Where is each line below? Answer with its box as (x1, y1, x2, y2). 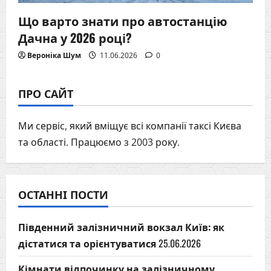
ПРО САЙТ (18, 85, 73, 101)
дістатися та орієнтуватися (18, 235, 156, 250)
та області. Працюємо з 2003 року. (18, 135, 180, 149)
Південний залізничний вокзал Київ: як (18, 219, 224, 234)
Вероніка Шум (27, 50, 81, 60)
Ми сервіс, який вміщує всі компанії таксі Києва (18, 119, 241, 132)
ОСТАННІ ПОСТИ (18, 186, 108, 202)
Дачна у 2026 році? (18, 28, 132, 47)
